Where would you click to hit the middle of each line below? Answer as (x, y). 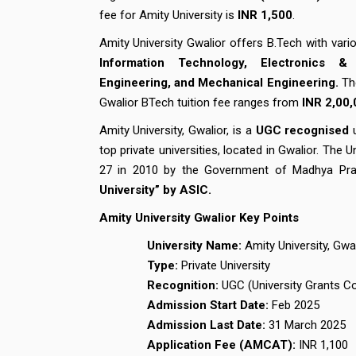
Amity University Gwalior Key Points (199, 218)
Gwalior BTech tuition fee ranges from (200, 103)
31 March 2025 (306, 325)
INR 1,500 (265, 15)
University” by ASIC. (155, 190)
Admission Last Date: (206, 325)
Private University (224, 265)
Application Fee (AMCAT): (223, 345)
